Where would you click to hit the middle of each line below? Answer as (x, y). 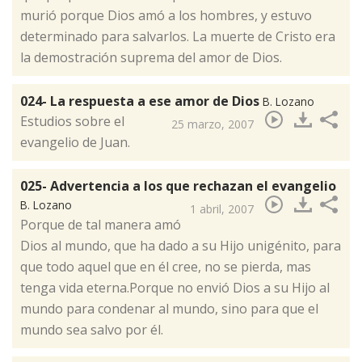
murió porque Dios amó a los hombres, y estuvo (166, 16)
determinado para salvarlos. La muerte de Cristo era (178, 37)
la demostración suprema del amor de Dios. (154, 58)
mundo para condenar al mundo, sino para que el (169, 309)
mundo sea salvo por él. (92, 330)
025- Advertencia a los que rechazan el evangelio (178, 186)
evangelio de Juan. (75, 143)
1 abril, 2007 (222, 209)
